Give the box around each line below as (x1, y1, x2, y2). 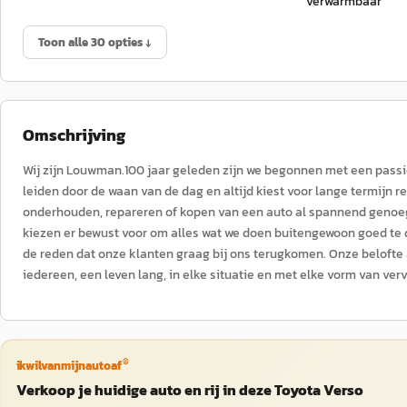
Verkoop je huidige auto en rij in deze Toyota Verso (15, 378, 363, 401)
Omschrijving (23, 123, 125, 147)
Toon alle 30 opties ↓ (38, 34, 152, 51)
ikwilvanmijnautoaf (15, 356, 122, 374)
